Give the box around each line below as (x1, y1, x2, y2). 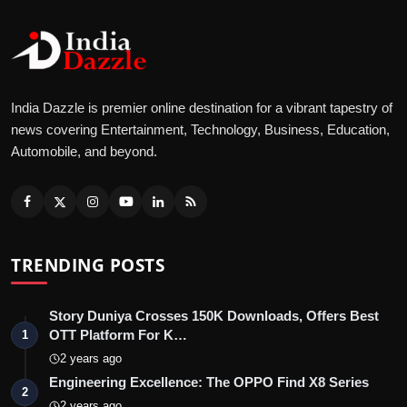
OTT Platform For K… (49, 326, 187, 342)
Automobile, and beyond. (11, 143, 157, 159)
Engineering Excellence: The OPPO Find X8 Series (49, 373, 369, 390)
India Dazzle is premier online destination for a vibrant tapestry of (11, 99, 392, 115)
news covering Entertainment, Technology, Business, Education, (11, 121, 390, 137)
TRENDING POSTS (11, 252, 164, 277)
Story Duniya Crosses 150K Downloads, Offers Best (49, 307, 379, 323)
